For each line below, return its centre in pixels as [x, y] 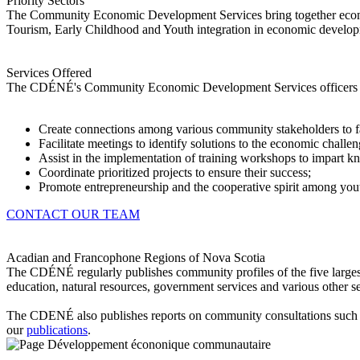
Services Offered [49, 72]
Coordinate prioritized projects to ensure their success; [175, 172]
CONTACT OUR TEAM [73, 214]
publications [57, 329]
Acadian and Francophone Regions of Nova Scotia [136, 257]
